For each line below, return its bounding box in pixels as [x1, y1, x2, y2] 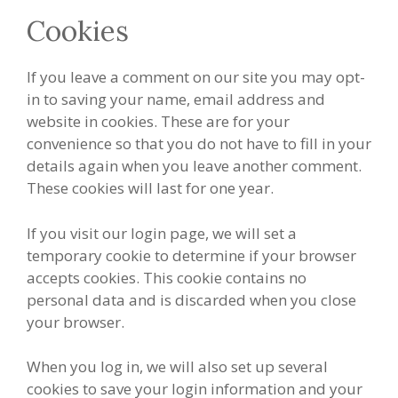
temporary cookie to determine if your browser [27, 244, 356, 266]
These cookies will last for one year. [27, 178, 274, 199]
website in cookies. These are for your [27, 111, 290, 132]
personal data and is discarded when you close [27, 289, 356, 310]
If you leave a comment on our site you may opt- [27, 67, 365, 88]
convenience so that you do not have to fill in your [27, 133, 371, 155]
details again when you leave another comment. [27, 155, 362, 177]
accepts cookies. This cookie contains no [27, 267, 306, 288]
